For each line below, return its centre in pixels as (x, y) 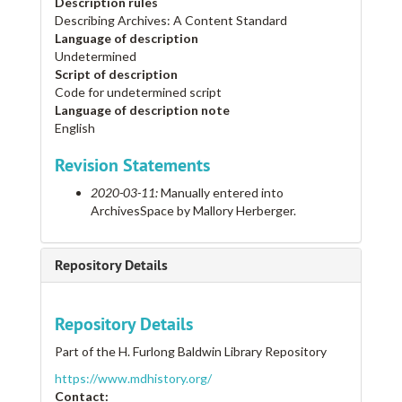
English (75, 128)
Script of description (116, 74)
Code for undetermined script (138, 92)
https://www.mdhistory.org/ (133, 379)
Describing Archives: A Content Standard (171, 21)
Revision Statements (132, 166)
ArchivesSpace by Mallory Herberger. (193, 211)
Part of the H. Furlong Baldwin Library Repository (191, 352)
